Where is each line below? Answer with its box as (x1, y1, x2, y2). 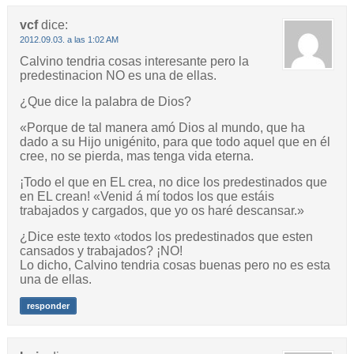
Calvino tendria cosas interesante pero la (19, 55, 249, 69)
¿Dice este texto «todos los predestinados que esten (19, 230, 313, 244)
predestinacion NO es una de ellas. (19, 69, 217, 83)
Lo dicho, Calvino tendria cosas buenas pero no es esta (19, 258, 330, 273)
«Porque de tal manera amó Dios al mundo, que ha (19, 121, 305, 135)
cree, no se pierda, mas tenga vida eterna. (19, 149, 254, 164)
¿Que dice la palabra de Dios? (19, 95, 191, 109)
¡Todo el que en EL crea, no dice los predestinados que (19, 175, 327, 190)
